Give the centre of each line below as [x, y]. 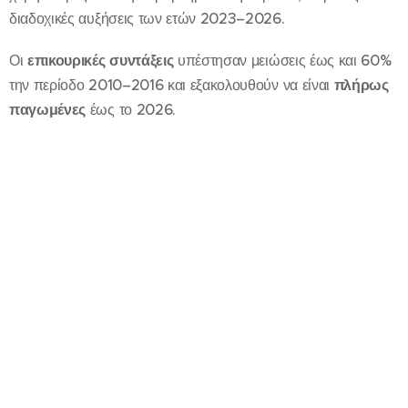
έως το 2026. [131, 109]
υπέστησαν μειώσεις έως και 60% [282, 60]
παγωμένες [48, 110]
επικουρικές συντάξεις [101, 61]
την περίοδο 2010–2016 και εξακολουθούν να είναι [172, 85]
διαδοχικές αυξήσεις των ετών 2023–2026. [147, 18]
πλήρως [361, 85]
